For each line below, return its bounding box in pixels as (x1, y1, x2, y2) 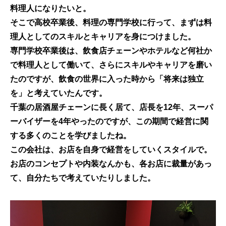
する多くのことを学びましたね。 (10, 131, 131, 140)
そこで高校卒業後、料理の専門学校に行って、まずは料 (10, 18, 212, 27)
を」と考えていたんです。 (10, 89, 107, 98)
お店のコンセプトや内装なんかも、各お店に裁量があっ (10, 159, 212, 168)
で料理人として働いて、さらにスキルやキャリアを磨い (10, 61, 212, 70)
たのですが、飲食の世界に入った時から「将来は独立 (10, 75, 204, 84)
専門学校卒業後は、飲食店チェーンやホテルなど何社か (10, 46, 212, 55)
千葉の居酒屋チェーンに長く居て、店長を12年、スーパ (10, 103, 213, 112)
